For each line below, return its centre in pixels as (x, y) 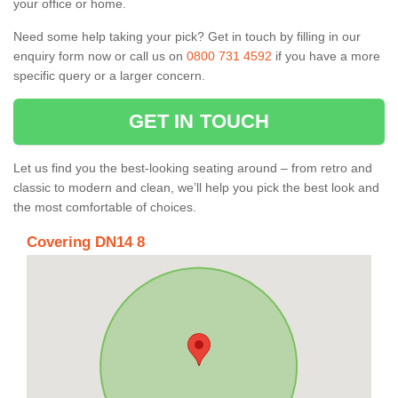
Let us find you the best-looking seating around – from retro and (193, 167)
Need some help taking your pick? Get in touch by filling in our (187, 36)
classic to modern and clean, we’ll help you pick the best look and (196, 187)
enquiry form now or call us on (100, 56)
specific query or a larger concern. (111, 75)
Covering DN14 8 (86, 242)
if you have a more (326, 56)
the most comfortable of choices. (105, 207)
